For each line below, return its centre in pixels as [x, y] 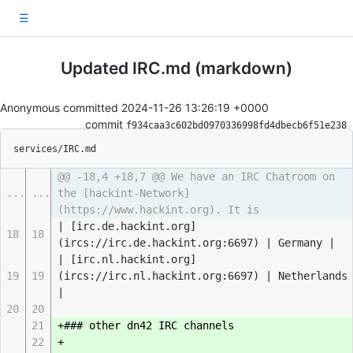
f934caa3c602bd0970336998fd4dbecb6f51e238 [236, 125]
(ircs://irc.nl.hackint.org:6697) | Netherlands [203, 276]
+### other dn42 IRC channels [146, 325]
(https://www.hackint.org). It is [158, 210]
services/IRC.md [55, 149]
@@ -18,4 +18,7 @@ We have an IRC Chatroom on [196, 176]
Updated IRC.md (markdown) [176, 68]
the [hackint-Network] [124, 193]
